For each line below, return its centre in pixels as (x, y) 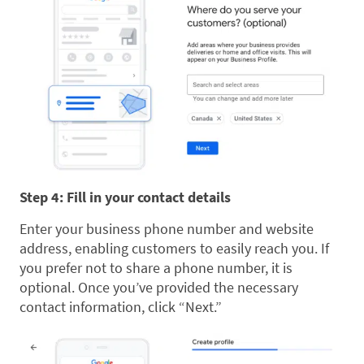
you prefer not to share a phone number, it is (156, 268)
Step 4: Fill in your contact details (125, 197)
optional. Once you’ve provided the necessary (159, 288)
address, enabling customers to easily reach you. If (174, 249)
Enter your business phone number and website (167, 229)
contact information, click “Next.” (121, 307)
